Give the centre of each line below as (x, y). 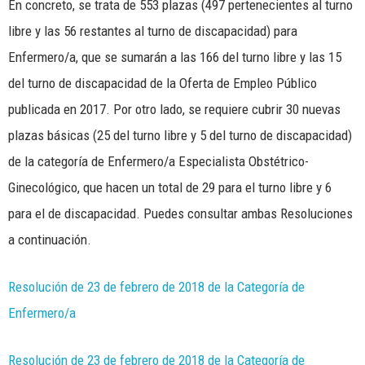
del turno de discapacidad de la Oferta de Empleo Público (163, 83)
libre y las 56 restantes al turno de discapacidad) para (153, 31)
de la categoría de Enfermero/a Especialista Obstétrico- (158, 161)
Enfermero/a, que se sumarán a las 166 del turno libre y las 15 (175, 57)
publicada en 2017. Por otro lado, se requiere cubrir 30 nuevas (174, 109)
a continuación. (50, 239)
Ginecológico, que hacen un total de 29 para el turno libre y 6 (170, 187)
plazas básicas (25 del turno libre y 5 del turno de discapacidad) (180, 135)
